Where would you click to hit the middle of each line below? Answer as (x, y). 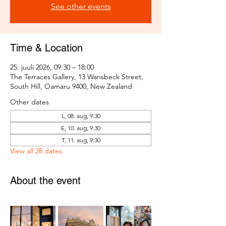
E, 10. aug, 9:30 (81, 128)
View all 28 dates (36, 151)
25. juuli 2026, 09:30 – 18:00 (52, 67)
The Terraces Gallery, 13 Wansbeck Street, (77, 77)
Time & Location (46, 48)
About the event (45, 181)
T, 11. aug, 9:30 (81, 140)
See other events (81, 7)
